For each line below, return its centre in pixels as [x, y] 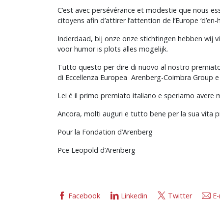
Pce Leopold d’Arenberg [96, 150]
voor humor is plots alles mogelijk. [113, 49]
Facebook [84, 195]
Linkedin [134, 195]
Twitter [180, 195]
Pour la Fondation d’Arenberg [105, 132]
